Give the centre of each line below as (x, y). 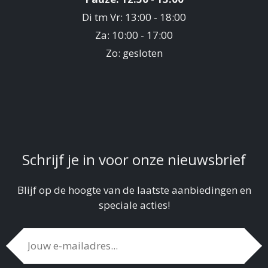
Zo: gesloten (134, 53)
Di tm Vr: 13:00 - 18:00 (134, 17)
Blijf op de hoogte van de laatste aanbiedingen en (134, 190)
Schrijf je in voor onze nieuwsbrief (134, 160)
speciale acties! (134, 205)
